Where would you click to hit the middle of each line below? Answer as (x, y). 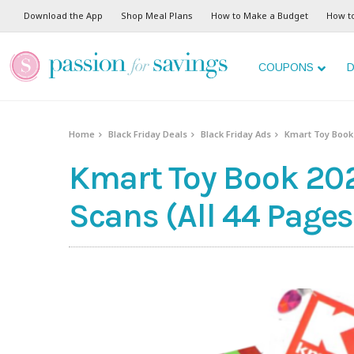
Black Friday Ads (236, 134)
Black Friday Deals (148, 134)
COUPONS (286, 67)
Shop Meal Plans (157, 15)
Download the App (63, 15)
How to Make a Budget (260, 15)
